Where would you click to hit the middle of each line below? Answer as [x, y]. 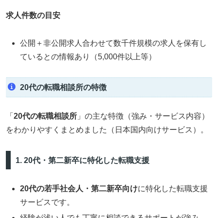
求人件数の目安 [33, 15]
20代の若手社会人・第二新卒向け [79, 189]
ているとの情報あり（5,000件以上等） [88, 56]
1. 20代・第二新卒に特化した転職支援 [82, 160]
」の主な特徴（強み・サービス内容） [143, 116]
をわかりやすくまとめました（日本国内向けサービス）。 [107, 130]
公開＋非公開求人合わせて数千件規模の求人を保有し [114, 43]
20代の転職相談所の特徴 [63, 87]
